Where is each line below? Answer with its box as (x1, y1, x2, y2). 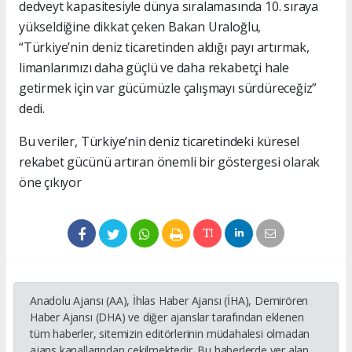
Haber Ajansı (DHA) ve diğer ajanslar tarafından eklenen (30, 310, 304, 325)
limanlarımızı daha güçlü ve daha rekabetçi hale (19, 59, 289, 77)
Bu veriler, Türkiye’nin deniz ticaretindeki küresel (19, 133, 300, 151)
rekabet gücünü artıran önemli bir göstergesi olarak (19, 153, 321, 171)
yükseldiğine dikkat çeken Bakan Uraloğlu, (19, 18, 262, 36)
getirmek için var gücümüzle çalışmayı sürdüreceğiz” (19, 79, 317, 97)
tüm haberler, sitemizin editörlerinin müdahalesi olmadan (30, 326, 310, 342)
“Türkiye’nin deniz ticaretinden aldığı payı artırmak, (19, 38, 310, 57)
